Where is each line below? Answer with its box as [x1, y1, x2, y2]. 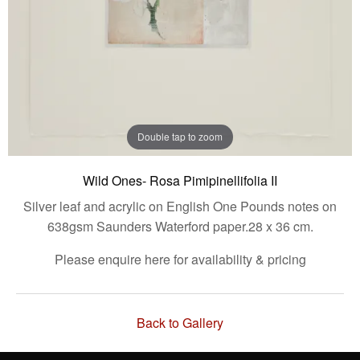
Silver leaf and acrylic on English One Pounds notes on [23, 196, 337, 215]
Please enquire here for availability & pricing [54, 249, 306, 268]
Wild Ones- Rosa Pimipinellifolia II [83, 170, 277, 190]
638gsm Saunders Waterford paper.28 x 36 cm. [47, 216, 313, 235]
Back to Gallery [137, 313, 223, 332]
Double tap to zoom [137, 129, 223, 144]
